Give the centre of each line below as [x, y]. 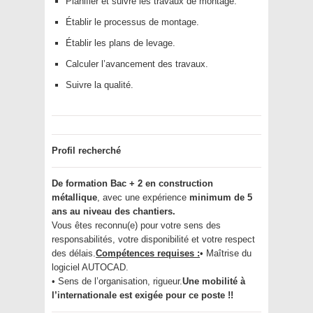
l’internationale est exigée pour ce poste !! [143, 296]
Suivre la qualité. [100, 85]
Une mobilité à [214, 282]
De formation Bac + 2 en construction [132, 184]
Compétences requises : [148, 254]
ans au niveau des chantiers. [114, 212]
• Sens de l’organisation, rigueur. [117, 282]
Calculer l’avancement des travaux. [137, 64]
